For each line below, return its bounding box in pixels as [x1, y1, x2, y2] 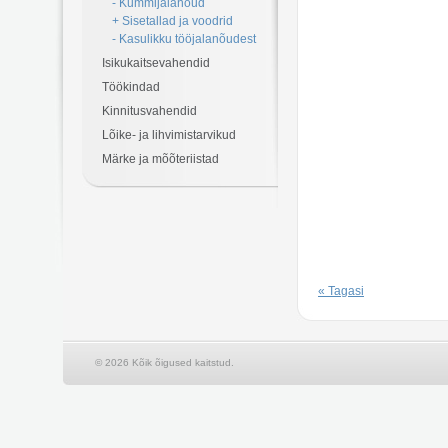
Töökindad [102, 80, 160, 94]
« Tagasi [318, 283, 364, 298]
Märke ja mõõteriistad [102, 152, 219, 166]
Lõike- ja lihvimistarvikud [102, 128, 236, 142]
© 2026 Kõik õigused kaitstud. [95, 356, 234, 368]
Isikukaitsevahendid [102, 56, 210, 70]
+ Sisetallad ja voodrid [112, 14, 233, 28]
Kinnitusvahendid [102, 104, 197, 118]
